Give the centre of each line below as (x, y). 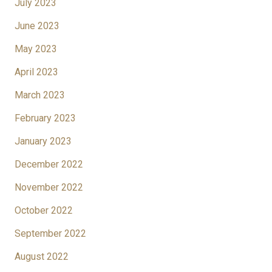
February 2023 (45, 118)
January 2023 (43, 141)
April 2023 (36, 72)
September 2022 (50, 234)
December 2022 (49, 165)
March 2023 (40, 95)
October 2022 (44, 211)
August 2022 (42, 257)
